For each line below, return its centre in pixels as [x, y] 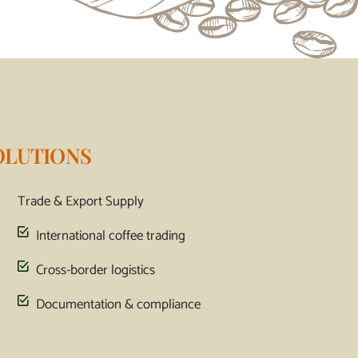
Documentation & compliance [118, 304]
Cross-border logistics [95, 270]
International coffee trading [110, 235]
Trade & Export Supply [81, 201]
